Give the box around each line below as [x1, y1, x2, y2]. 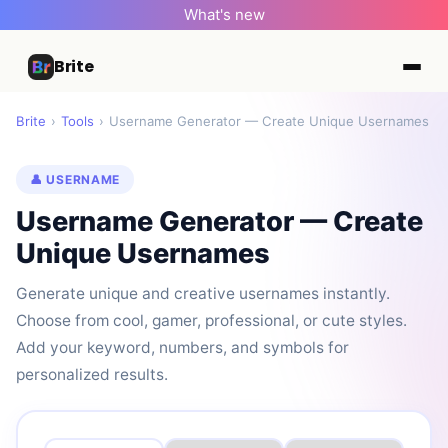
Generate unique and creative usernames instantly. [16, 284, 390, 303]
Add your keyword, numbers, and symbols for [16, 338, 349, 357]
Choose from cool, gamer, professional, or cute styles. [16, 311, 407, 330]
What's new [183, 5, 265, 24]
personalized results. [16, 365, 168, 384]
